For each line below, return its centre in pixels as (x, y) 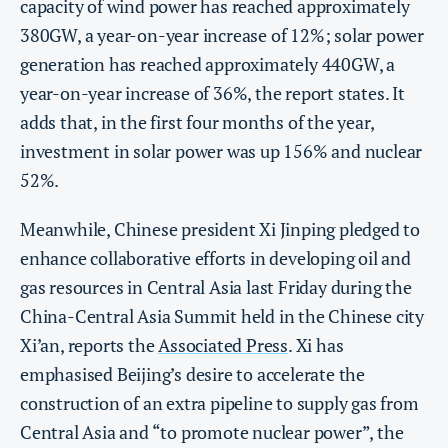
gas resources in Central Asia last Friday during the (216, 287)
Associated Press (223, 345)
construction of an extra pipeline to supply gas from (219, 403)
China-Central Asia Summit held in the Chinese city (222, 316)
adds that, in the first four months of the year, (197, 122)
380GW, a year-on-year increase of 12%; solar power (222, 35)
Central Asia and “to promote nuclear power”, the (212, 432)
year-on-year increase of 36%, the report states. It (212, 93)
